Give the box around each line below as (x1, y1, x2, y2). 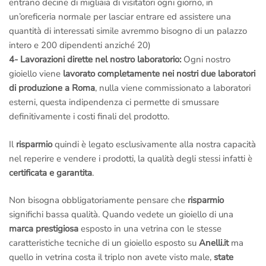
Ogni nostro (181, 53, 230, 66)
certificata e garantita (9, 166, 92, 179)
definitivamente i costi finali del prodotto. (9, 110, 169, 123)
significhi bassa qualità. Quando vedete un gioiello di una (9, 208, 233, 221)
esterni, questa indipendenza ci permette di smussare (9, 96, 219, 109)
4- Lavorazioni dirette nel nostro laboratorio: (9, 53, 181, 66)
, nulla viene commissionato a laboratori (95, 82, 251, 94)
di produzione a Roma (9, 82, 95, 94)
